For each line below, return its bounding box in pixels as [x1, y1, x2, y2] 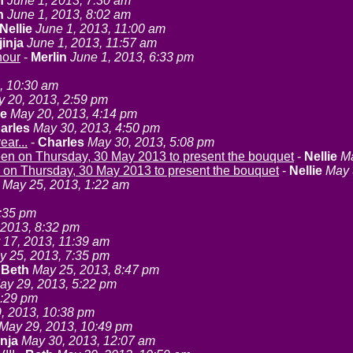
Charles [38, 136, 84, 149]
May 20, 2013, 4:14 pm [10, 107, 137, 121]
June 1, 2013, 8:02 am [7, 8, 131, 21]
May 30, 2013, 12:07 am [21, 334, 155, 347]
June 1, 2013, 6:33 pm [70, 50, 194, 64]
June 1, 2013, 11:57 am [27, 36, 157, 50]
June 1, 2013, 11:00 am [35, 22, 165, 35]
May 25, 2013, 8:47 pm [32, 263, 159, 277]
